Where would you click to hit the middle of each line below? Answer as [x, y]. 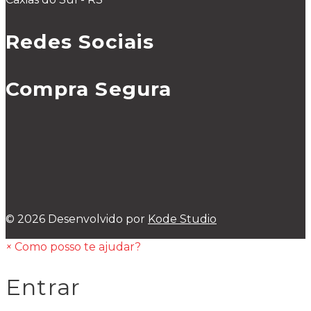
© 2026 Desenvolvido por [77, 219]
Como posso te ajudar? [78, 246]
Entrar [43, 287]
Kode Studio [182, 219]
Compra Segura [89, 89]
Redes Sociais [80, 41]
